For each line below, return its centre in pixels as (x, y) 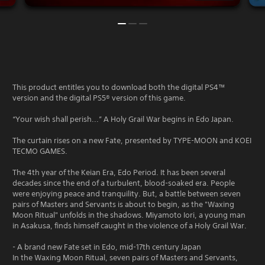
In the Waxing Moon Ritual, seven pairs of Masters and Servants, (125, 257)
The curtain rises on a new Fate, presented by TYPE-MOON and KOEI (132, 140)
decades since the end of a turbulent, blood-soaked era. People (124, 183)
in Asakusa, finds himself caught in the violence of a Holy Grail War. (130, 225)
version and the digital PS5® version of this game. (99, 98)
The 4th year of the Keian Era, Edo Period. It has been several (119, 172)
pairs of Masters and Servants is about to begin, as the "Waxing (123, 204)
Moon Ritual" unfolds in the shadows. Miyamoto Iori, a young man (129, 215)
